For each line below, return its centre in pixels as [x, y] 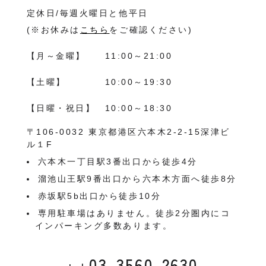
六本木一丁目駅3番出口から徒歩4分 [118, 161]
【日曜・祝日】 [61, 108]
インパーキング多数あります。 [104, 226]
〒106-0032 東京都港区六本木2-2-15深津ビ [128, 132]
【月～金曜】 [56, 56]
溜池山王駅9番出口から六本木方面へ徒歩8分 [137, 179]
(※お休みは [53, 30]
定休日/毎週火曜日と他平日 [87, 13]
